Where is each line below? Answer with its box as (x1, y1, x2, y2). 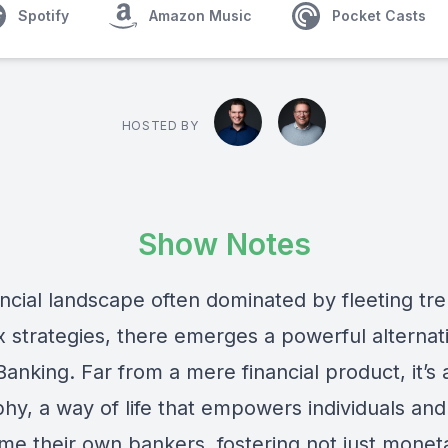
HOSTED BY (121, 118, 199, 133)
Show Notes (137, 226, 311, 262)
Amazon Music (149, 7, 252, 24)
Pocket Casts (332, 7, 426, 24)
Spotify (18, 7, 69, 24)
